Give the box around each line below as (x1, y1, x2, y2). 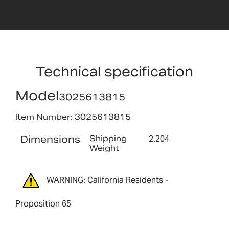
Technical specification (36, 63, 193, 80)
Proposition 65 (15, 198, 71, 209)
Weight (89, 143, 119, 153)
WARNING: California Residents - (47, 175, 168, 186)
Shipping (89, 133, 127, 143)
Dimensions (20, 133, 80, 145)
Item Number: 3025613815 (15, 111, 131, 122)
